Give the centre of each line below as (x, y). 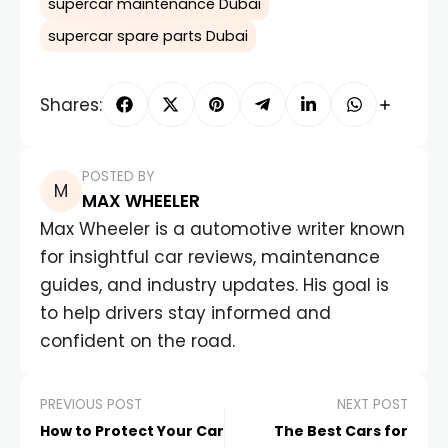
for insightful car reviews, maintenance (210, 257)
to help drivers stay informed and (185, 313)
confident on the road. (137, 341)
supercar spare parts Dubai (148, 35)
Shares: (71, 104)
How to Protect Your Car (132, 431)
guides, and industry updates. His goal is (214, 285)
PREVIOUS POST (91, 405)
